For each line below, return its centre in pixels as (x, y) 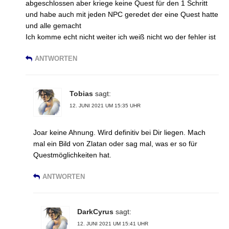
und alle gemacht (53, 26)
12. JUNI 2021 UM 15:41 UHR (113, 224)
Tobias (81, 94)
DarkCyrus (95, 212)
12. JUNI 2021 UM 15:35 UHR (105, 106)
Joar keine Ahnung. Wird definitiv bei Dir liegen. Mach (119, 133)
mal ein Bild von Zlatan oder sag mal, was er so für (115, 144)
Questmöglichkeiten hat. (72, 155)
